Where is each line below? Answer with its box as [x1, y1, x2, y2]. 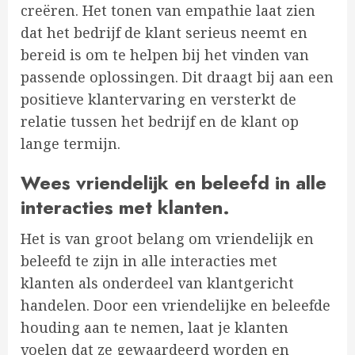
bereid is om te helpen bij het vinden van [21, 45, 309, 65]
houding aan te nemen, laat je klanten [21, 318, 288, 338]
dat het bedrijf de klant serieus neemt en [21, 23, 307, 43]
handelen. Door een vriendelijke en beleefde [21, 296, 330, 315]
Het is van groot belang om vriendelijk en [21, 229, 314, 249]
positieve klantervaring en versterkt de [21, 90, 296, 109]
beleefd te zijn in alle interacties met [21, 251, 277, 271]
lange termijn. [21, 134, 120, 154]
